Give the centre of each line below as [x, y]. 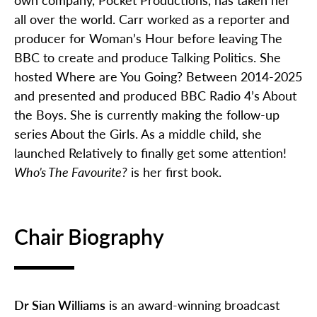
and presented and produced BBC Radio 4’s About [155, 96]
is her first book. [174, 172]
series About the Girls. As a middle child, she [138, 134]
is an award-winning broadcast [192, 305]
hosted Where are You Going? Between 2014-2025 [158, 76]
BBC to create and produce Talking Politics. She [148, 57]
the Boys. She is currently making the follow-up [147, 115]
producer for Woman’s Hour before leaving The [148, 38]
